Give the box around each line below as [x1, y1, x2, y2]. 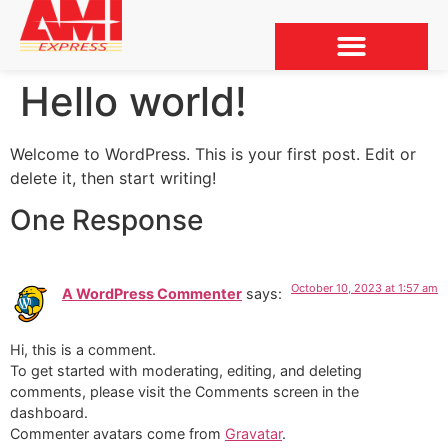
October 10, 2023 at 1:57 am [291, 280, 438, 295]
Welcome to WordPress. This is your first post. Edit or [10, 143, 416, 164]
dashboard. [10, 404, 88, 422]
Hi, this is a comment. [10, 341, 156, 359]
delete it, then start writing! [10, 167, 216, 188]
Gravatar [225, 425, 282, 443]
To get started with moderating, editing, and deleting [10, 362, 362, 380]
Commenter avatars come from [10, 425, 225, 443]
